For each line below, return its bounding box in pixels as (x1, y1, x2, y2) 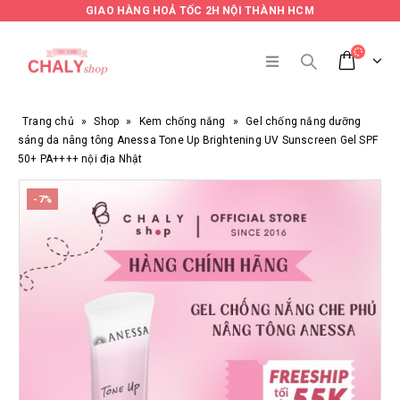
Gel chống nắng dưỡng (246, 115, 362, 128)
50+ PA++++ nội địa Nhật (18, 153, 143, 165)
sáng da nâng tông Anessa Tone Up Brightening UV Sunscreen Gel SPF (18, 134, 379, 146)
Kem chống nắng (138, 115, 226, 128)
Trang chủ (22, 115, 74, 128)
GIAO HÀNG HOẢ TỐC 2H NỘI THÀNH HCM (86, 4, 314, 17)
